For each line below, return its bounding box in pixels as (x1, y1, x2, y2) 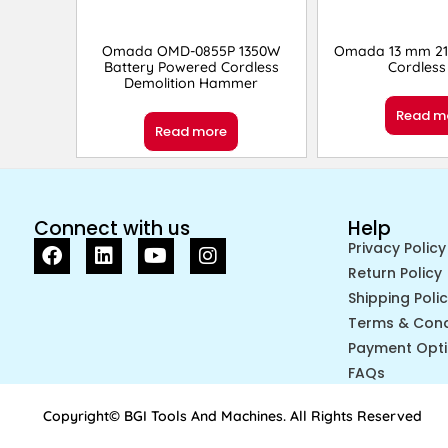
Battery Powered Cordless (103, 58, 279, 77)
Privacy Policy (347, 238, 446, 259)
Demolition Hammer (124, 74, 259, 93)
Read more (155, 122, 228, 142)
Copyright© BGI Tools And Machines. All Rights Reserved (43, 407, 423, 426)
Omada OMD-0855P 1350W (102, 42, 281, 61)
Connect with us (33, 215, 190, 243)
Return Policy (347, 263, 442, 284)
